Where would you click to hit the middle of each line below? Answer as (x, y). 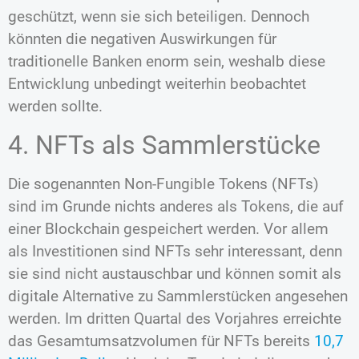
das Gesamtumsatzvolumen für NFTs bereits (161, 341)
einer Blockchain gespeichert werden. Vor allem (168, 228)
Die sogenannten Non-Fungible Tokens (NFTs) (163, 184)
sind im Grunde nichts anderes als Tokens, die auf (176, 206)
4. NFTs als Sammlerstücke (164, 145)
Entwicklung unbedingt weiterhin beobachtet (157, 84)
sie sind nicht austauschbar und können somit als (175, 273)
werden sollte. (55, 107)
